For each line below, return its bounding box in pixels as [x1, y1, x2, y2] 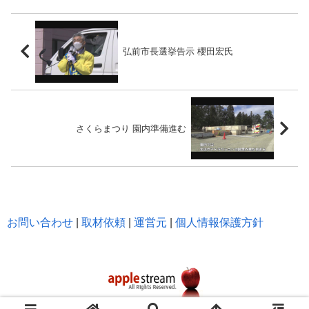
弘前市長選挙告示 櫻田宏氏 [122, 46, 233, 57]
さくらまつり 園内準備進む [76, 123, 187, 134]
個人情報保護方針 [175, 216, 263, 228]
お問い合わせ [7, 216, 73, 228]
